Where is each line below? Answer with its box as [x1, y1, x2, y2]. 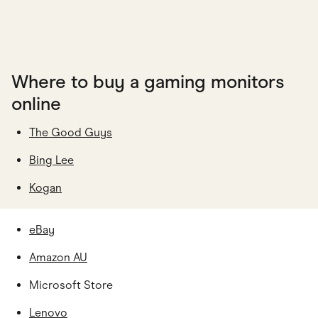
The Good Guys [29, 125, 112, 139]
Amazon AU [29, 250, 87, 264]
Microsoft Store [29, 278, 113, 292]
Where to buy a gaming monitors [11, 70, 285, 93]
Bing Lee [29, 153, 74, 167]
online [11, 92, 61, 115]
